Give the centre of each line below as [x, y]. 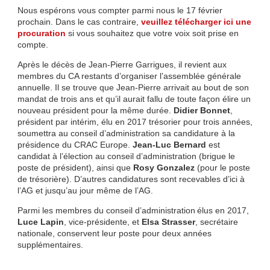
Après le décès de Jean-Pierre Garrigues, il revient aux [122, 64]
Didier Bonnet [202, 110]
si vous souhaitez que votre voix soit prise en [152, 33]
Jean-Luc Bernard [169, 144]
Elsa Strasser [168, 221]
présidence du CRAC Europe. [75, 144]
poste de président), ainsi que [75, 167]
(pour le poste [222, 167]
